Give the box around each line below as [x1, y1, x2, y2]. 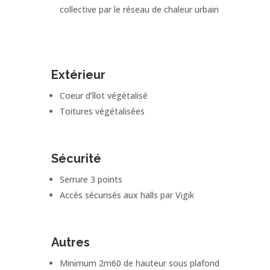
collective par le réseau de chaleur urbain [60, 3, 219, 15]
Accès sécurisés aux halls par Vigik [60, 189, 195, 201]
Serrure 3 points [60, 173, 123, 185]
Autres [51, 234, 90, 250]
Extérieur [51, 67, 106, 82]
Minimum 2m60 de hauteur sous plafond [60, 257, 220, 269]
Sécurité [51, 151, 102, 166]
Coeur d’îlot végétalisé [60, 89, 148, 101]
